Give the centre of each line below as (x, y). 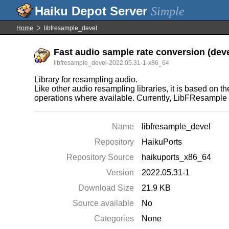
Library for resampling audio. (86, 79)
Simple (168, 11)
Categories (114, 219)
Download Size (106, 188)
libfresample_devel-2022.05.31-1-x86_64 (112, 63)
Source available (104, 203)
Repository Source (100, 157)
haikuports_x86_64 (177, 157)
